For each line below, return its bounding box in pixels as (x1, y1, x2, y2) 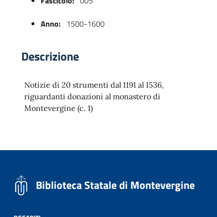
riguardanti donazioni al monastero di (24, 92, 160, 101)
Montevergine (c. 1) (24, 103, 93, 113)
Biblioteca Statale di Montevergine (35, 176, 195, 193)
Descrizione (21, 47, 79, 65)
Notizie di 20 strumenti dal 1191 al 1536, (24, 80, 164, 90)
